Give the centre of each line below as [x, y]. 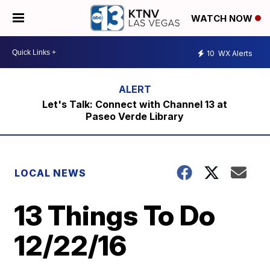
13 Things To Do [115, 215]
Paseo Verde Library [135, 116]
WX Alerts [234, 53]
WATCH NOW [223, 19]
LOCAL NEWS [51, 173]
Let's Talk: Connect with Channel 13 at [135, 104]
